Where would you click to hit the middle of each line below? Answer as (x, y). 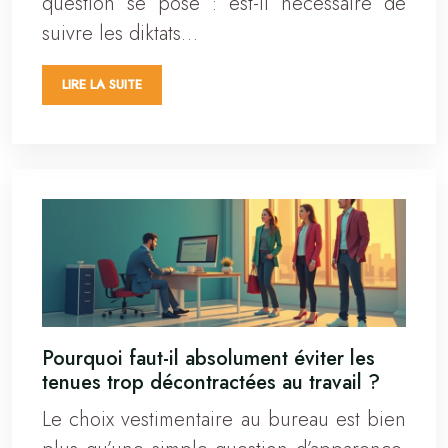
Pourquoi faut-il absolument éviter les (208, 359)
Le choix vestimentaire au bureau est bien (224, 420)
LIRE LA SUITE (102, 84)
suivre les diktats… (120, 33)
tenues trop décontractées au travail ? (211, 383)
